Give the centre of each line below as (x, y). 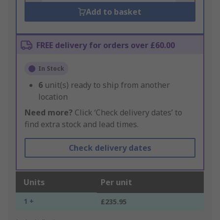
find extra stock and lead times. (82, 124)
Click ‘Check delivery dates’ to (127, 113)
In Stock (51, 69)
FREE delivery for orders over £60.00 (106, 45)
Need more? (49, 113)
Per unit (116, 182)
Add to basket (114, 12)
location (53, 97)
